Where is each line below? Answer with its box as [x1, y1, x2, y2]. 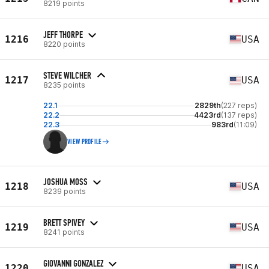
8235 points [43, 80, 85, 89]
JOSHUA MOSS [43, 175, 88, 187]
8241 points [43, 227, 85, 237]
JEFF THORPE [43, 28, 83, 40]
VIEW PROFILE [67, 138, 102, 146]
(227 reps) [221, 101, 257, 110]
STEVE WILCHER [43, 70, 91, 81]
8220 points [43, 39, 85, 49]
